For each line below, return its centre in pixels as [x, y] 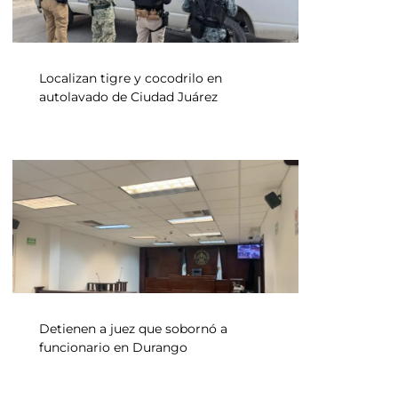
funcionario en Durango [113, 347]
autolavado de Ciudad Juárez [128, 97]
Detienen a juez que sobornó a [133, 329]
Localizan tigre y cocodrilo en [131, 78]
